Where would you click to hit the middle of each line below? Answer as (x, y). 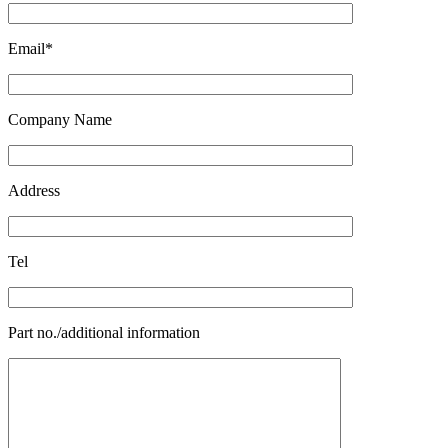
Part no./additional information (104, 332)
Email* (30, 48)
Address (34, 190)
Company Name (60, 119)
